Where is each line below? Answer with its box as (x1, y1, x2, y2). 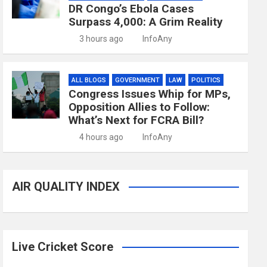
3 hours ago (79, 34, 123, 44)
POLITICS (191, 76, 221, 84)
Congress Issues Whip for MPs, (69, 87, 231, 101)
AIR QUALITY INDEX (12, 179, 120, 194)
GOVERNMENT (115, 76, 160, 84)
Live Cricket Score (12, 240, 114, 254)
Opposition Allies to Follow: (69, 100, 210, 114)
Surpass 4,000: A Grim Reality (69, 15, 223, 29)
